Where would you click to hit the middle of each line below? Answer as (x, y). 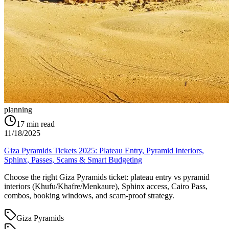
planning (18, 110)
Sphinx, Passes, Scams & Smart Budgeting (73, 160)
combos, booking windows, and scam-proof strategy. (89, 196)
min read (41, 124)
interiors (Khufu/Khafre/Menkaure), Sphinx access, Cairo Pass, (106, 187)
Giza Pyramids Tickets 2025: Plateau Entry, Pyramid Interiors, (104, 151)
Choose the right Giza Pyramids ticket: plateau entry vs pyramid (107, 177)
